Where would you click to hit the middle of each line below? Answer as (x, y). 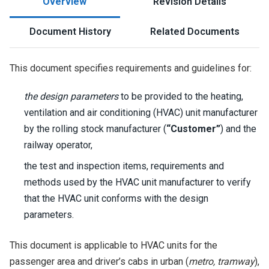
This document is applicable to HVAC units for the (113, 245)
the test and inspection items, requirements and (124, 166)
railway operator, (58, 145)
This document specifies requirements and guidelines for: (131, 68)
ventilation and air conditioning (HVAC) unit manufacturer (141, 113)
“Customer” (193, 129)
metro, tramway (222, 261)
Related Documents (195, 32)
